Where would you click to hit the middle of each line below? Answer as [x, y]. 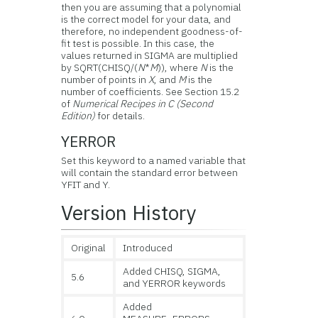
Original [89, 247]
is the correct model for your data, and [146, 19]
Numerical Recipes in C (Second [143, 103]
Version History [129, 212]
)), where [179, 67]
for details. [120, 115]
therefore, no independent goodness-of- [152, 31]
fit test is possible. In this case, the [138, 43]
